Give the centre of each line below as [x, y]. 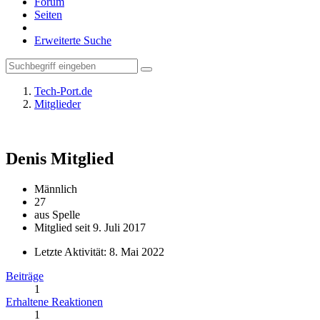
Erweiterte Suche [73, 40]
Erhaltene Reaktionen [54, 301]
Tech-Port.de [63, 91]
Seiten [48, 15]
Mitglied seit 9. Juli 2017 [90, 227]
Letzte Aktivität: [72, 251]
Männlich [56, 189]
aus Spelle [57, 214]
